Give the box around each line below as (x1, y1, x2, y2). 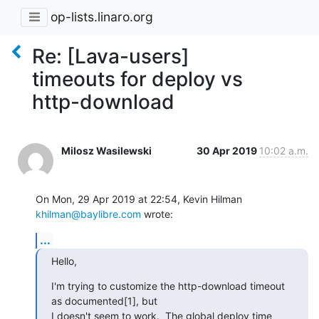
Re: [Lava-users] (32, 43, 189, 68)
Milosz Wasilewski (61, 144, 152, 157)
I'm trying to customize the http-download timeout (51, 279, 285, 292)
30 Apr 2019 (197, 144, 259, 157)
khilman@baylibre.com (36, 207, 141, 220)
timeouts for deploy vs (32, 66, 243, 91)
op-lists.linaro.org (51, 9, 153, 25)
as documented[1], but (51, 294, 157, 307)
